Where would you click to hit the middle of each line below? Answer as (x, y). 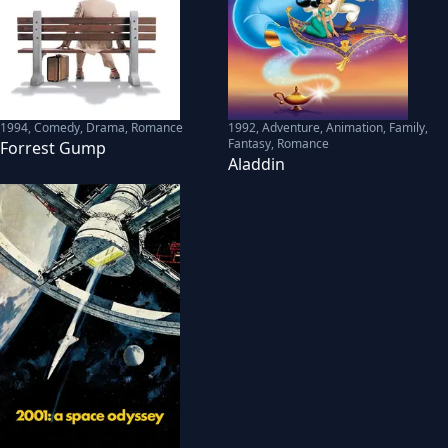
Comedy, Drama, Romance (108, 127)
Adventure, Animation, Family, (345, 127)
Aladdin (256, 163)
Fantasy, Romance (278, 143)
